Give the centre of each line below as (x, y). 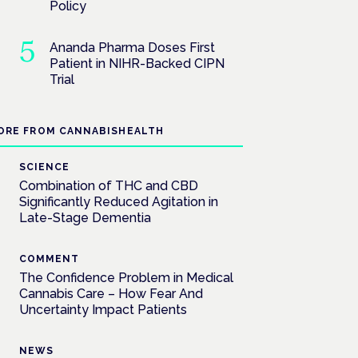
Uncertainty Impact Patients (103, 310)
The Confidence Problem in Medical (126, 278)
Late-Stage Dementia (85, 218)
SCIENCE (44, 167)
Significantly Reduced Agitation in (119, 202)
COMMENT (49, 259)
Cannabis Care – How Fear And (111, 294)
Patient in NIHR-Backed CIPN (137, 64)
